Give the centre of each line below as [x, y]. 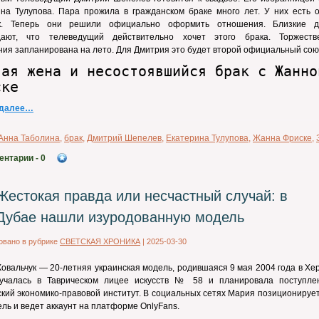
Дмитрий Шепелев [124, 138]
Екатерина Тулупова [207, 138]
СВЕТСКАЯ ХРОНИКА [100, 241]
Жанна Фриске [282, 138]
